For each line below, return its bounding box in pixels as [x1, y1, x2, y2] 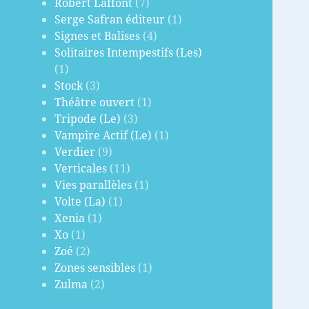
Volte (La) [54, 194, 106, 210]
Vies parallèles [54, 177, 132, 193]
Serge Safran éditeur [54, 12, 166, 28]
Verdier [54, 144, 96, 160]
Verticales [54, 161, 108, 177]
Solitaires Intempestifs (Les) [54, 45, 203, 61]
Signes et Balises [54, 28, 141, 44]
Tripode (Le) [54, 111, 121, 127]
